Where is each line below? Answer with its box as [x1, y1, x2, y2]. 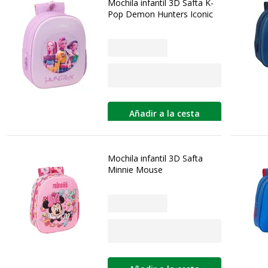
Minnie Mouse [108, 163, 163, 175]
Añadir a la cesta [129, 108, 200, 120]
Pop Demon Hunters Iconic [108, 8, 213, 20]
